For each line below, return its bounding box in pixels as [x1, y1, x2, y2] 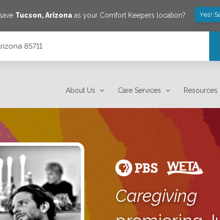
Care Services [118, 86, 162, 94]
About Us [66, 86, 96, 94]
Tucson [15, 11, 42, 19]
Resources [184, 86, 218, 94]
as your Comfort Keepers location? [72, 11, 186, 19]
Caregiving [115, 186, 197, 206]
